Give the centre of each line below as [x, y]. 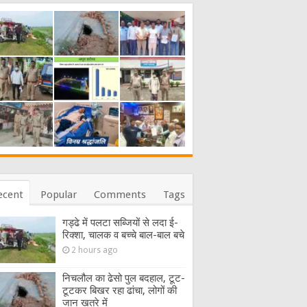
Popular [59, 194]
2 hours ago [95, 250]
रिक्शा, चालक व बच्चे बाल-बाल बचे [123, 235]
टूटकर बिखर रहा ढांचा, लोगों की [120, 290]
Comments [120, 194]
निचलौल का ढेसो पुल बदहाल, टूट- [124, 278]
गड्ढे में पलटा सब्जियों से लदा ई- [120, 222]
